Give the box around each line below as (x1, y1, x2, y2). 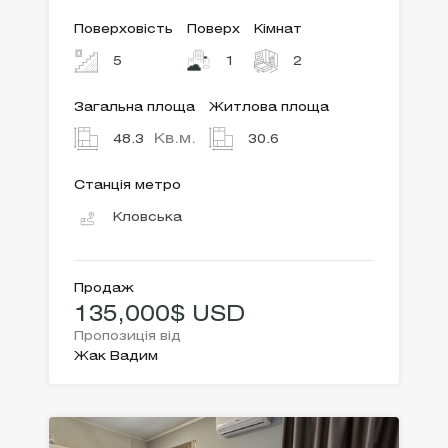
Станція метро (74, 180, 181, 192)
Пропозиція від (74, 331, 181, 343)
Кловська (113, 212, 182, 224)
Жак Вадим (74, 351, 158, 363)
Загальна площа (74, 102, 195, 114)
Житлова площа (209, 102, 329, 114)
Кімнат (254, 24, 302, 36)
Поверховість (74, 24, 173, 36)
